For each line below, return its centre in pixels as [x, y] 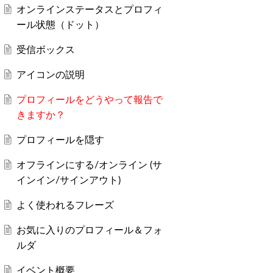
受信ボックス [46, 49]
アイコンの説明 [51, 74]
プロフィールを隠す [61, 140]
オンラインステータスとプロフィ [90, 9]
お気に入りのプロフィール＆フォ [90, 230]
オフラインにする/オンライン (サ [90, 165]
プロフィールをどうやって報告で [90, 99]
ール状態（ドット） [61, 24]
